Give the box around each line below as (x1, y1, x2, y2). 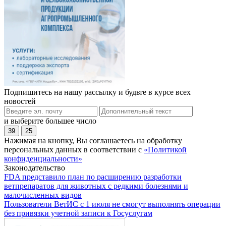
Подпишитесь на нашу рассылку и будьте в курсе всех (4, 87, 191, 96)
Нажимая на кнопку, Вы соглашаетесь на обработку (4, 136, 182, 145)
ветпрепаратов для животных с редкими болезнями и (4, 181, 188, 190)
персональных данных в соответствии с (4, 145, 144, 154)
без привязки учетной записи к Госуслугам (4, 208, 152, 217)
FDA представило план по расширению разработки (4, 172, 182, 181)
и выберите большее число (4, 116, 96, 125)
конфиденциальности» (4, 154, 82, 163)
